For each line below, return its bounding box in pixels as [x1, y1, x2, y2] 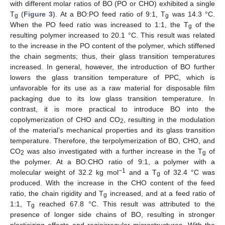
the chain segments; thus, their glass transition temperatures [10, 52, 215, 60]
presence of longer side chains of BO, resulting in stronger [10, 210, 215, 218]
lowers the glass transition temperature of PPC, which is [10, 73, 215, 81]
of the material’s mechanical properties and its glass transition [10, 126, 215, 134]
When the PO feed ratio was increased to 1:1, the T [10, 20, 188, 29]
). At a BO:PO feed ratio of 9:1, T [53, 10, 166, 18]
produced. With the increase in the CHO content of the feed [10, 178, 215, 187]
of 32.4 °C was [160, 168, 215, 176]
